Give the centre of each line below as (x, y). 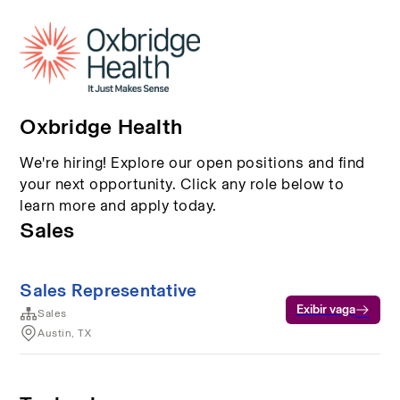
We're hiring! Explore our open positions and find (192, 162)
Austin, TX (65, 333)
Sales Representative (108, 290)
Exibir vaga (325, 309)
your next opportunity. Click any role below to (182, 184)
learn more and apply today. (118, 205)
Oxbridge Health (101, 126)
